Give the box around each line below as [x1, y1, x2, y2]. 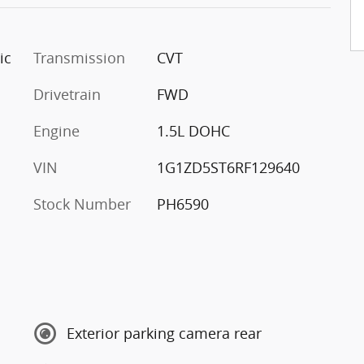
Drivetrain [33, 84, 101, 104]
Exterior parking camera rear [67, 323, 262, 343]
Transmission [33, 47, 125, 67]
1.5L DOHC [156, 120, 230, 141]
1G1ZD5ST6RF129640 [156, 157, 300, 177]
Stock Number [33, 193, 131, 214]
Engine [33, 120, 80, 141]
